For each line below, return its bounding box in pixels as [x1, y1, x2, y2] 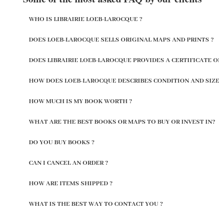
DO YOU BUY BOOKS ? [29, 138, 94, 147]
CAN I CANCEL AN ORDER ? [29, 158, 108, 167]
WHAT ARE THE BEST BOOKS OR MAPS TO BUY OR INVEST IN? [29, 117, 215, 126]
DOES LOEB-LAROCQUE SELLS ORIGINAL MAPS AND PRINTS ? [29, 35, 214, 44]
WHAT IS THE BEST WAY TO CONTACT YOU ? [29, 199, 163, 208]
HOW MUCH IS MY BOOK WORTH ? [29, 97, 132, 106]
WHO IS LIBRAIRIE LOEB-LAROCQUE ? [29, 15, 142, 23]
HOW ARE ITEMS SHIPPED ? [29, 179, 112, 188]
